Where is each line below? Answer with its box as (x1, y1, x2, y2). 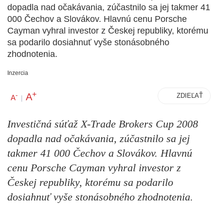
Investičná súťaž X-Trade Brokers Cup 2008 (7, 118, 198, 130)
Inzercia (7, 70, 28, 76)
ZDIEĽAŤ (177, 92, 203, 99)
